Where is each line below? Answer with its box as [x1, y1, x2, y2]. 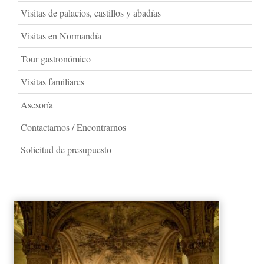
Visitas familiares [21, 75, 84, 88]
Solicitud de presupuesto [21, 143, 111, 156]
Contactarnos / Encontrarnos [21, 121, 126, 133]
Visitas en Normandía [21, 29, 101, 42]
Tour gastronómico [21, 52, 91, 65]
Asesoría [21, 98, 53, 111]
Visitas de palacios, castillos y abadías [21, 6, 161, 19]
